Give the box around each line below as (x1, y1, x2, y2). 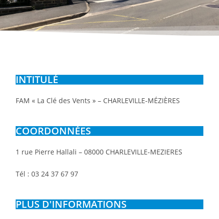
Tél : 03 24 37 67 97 (16, 169, 79, 179)
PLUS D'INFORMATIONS (16, 197, 127, 211)
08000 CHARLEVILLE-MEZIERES (84, 147, 183, 157)
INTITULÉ (16, 73, 59, 87)
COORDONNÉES (16, 124, 91, 138)
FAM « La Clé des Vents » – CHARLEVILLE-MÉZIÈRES (16, 96, 180, 106)
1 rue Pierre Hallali (16, 147, 79, 157)
